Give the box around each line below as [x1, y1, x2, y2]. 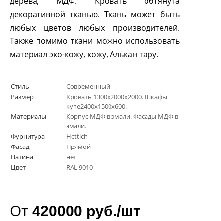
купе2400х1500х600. [66, 102, 127, 111]
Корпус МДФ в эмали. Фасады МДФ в [66, 112, 178, 121]
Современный [66, 82, 110, 91]
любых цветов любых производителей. [10, 22, 180, 34]
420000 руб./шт [32, 203, 141, 220]
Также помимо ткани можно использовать [10, 36, 180, 47]
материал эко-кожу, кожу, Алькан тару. [10, 49, 158, 60]
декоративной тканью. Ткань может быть [10, 9, 180, 20]
